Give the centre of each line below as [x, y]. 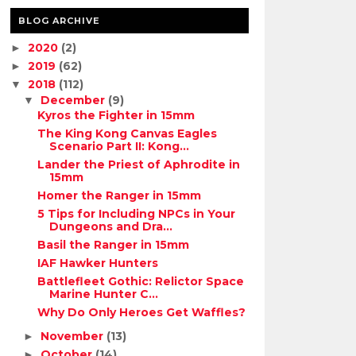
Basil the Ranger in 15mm [114, 245]
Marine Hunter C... [104, 294]
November [74, 336]
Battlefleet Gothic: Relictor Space [141, 281]
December [75, 100]
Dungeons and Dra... [111, 226]
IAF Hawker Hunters [98, 263]
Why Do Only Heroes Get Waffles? [142, 312]
